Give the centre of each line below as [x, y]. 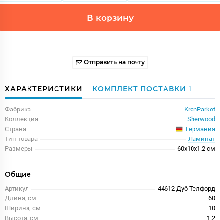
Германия [200, 129]
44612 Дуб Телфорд [186, 189]
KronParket [200, 109]
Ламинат [202, 139]
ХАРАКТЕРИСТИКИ [44, 89]
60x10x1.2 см [196, 149]
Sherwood [201, 119]
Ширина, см [23, 208]
